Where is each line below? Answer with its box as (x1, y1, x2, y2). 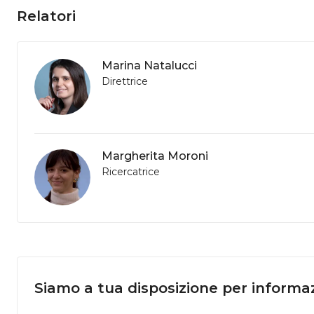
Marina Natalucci (102, 59, 197, 72)
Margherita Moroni (102, 149, 208, 163)
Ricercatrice (102, 165, 160, 178)
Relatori (17, 8, 76, 25)
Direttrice (102, 75, 148, 88)
